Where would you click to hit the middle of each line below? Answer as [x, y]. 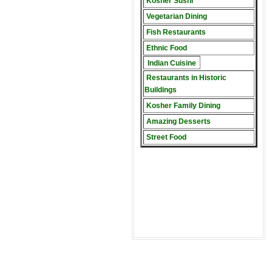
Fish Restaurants [176, 32]
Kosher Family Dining [183, 106]
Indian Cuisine [172, 63]
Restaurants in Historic [186, 78]
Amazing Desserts [178, 121]
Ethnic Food [166, 48]
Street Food [166, 137]
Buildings [160, 90]
